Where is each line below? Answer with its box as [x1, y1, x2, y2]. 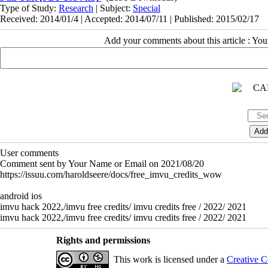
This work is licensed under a [113, 254, 227, 264]
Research [59, 2, 93, 13]
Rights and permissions [56, 234, 150, 245]
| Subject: [93, 2, 133, 13]
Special [133, 2, 160, 13]
